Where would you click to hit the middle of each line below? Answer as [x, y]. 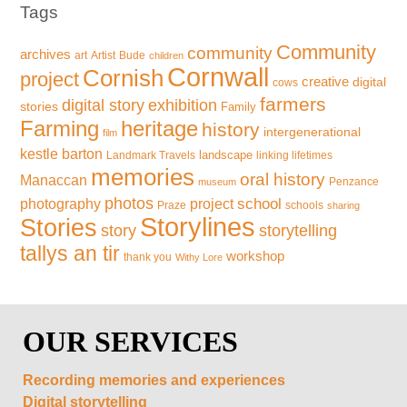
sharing [344, 205]
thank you [148, 256]
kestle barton [62, 154]
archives [46, 54]
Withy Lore [199, 257]
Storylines [198, 226]
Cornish [124, 78]
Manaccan [54, 180]
